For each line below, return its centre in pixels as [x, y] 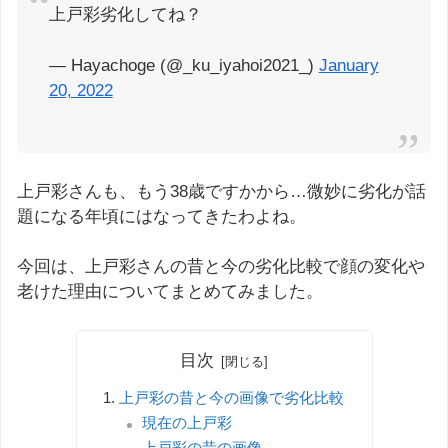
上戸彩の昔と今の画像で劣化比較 [231, 397]
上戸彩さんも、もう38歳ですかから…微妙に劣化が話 [221, 191]
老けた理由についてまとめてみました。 [170, 292]
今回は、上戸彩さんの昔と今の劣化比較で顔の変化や [221, 267]
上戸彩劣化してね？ [125, 15]
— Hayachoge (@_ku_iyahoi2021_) [183, 65]
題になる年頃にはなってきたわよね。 [161, 216]
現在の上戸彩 [187, 422]
